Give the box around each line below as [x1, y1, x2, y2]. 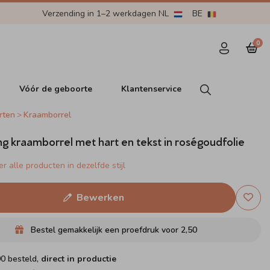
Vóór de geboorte [19, 83, 93, 95]
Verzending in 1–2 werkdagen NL [42, 7, 171, 19]
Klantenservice [121, 83, 182, 95]
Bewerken [76, 191, 124, 204]
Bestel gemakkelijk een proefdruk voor [28, 224, 181, 236]
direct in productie [40, 253, 116, 265]
